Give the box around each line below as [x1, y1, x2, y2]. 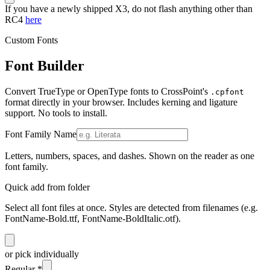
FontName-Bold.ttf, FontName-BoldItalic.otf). [5, 213, 181, 224]
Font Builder [5, 58, 84, 74]
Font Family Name [5, 128, 77, 139]
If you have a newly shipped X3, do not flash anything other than [5, 4, 253, 14]
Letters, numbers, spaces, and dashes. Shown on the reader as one [5, 150, 254, 161]
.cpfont [210, 87, 244, 96]
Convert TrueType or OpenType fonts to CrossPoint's [5, 86, 208, 96]
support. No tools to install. [5, 107, 107, 118]
